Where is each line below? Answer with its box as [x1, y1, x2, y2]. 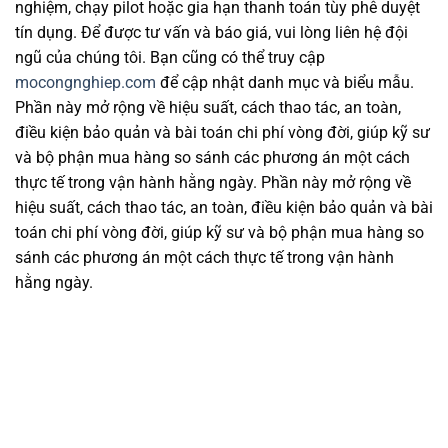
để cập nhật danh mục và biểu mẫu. [156, 73, 414, 93]
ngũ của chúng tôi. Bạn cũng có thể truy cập [15, 48, 325, 68]
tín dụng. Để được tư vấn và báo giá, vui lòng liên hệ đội [15, 23, 408, 43]
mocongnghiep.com [15, 73, 156, 93]
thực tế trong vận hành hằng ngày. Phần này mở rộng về [15, 173, 411, 193]
